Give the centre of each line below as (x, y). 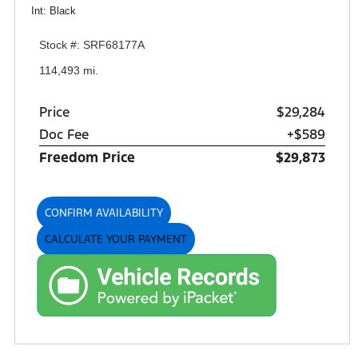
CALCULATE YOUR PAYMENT (116, 240)
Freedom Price (87, 158)
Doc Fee (64, 135)
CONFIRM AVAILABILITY (104, 213)
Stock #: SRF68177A (92, 45)
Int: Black (54, 11)
